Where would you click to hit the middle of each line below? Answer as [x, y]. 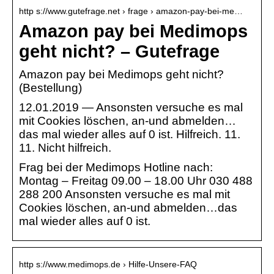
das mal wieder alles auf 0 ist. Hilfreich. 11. [130, 135]
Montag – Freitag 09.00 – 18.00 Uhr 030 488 [136, 181]
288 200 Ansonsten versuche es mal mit [124, 194]
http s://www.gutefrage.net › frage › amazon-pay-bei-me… [131, 11]
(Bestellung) [50, 88]
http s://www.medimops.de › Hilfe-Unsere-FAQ [108, 265]
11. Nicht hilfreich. [65, 148]
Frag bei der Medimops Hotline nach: [116, 168]
